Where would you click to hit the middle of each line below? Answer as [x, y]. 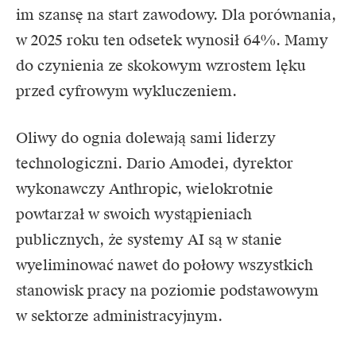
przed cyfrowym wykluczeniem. [126, 91]
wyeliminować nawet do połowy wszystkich [164, 265]
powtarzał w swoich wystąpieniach [134, 215]
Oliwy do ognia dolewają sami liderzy [146, 138]
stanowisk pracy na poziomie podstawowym [167, 291]
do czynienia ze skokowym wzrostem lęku [161, 66]
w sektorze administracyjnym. [119, 316]
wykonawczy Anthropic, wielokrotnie [145, 189]
